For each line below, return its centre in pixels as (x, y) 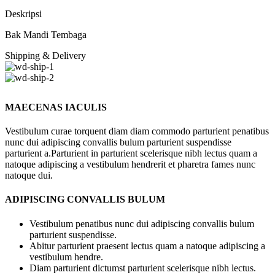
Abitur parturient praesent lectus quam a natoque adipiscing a (147, 246)
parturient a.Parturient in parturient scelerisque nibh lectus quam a (131, 153)
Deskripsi (23, 14)
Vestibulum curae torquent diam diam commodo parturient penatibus (137, 131)
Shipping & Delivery (45, 55)
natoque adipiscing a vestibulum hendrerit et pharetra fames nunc (130, 165)
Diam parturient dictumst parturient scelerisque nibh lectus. (143, 268)
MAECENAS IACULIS (56, 107)
